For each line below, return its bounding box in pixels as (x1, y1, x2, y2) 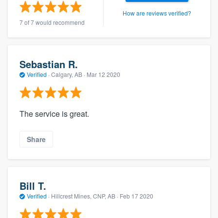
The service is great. (19, 108, 89, 119)
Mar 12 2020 (87, 70, 120, 79)
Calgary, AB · (50, 70, 87, 79)
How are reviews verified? (122, 8, 191, 17)
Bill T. (19, 179, 46, 193)
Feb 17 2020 (120, 192, 153, 200)
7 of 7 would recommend (19, 18, 85, 26)
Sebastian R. (19, 57, 78, 72)
